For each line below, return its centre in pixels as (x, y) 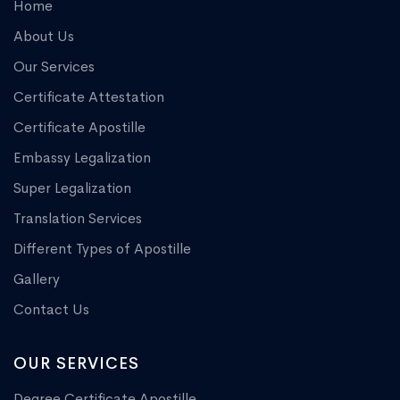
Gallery (37, 279)
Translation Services (78, 218)
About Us (44, 36)
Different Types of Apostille (102, 248)
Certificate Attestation (89, 96)
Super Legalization (72, 187)
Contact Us (51, 309)
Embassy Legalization (82, 157)
